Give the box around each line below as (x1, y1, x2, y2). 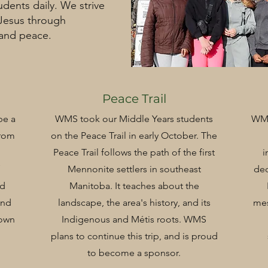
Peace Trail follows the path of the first (53, 147, 215, 158)
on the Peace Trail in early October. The (51, 130, 217, 141)
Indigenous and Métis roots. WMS (62, 214, 206, 225)
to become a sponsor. (87, 247, 181, 258)
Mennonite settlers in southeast (67, 163, 201, 175)
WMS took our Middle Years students (55, 113, 213, 124)
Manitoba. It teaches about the (69, 180, 199, 191)
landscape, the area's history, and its (57, 197, 211, 208)
